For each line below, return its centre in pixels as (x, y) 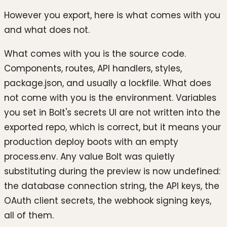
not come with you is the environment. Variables (110, 98)
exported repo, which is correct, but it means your (112, 127)
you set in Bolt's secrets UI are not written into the (112, 113)
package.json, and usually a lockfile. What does (108, 83)
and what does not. (47, 30)
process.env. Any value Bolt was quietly (89, 157)
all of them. (29, 216)
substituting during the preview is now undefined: (112, 172)
